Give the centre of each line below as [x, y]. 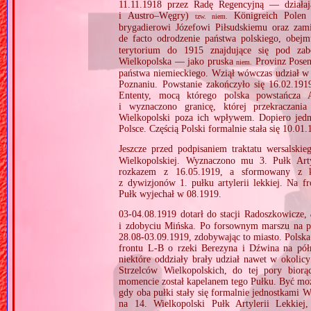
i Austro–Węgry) [157, 15]
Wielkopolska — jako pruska [178, 61]
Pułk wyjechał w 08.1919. [170, 194]
